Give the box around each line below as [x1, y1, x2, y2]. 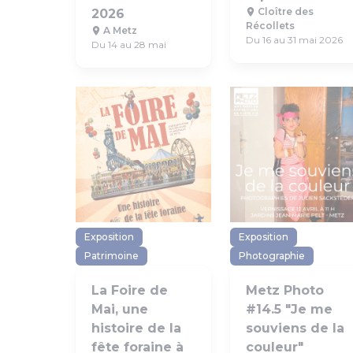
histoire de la [91, 321, 181, 336]
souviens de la [246, 321, 344, 336]
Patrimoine [84, 250, 139, 262]
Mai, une [91, 302, 148, 317]
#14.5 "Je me [246, 302, 333, 317]
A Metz [101, 24, 137, 36]
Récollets [246, 20, 295, 32]
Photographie [239, 250, 305, 262]
